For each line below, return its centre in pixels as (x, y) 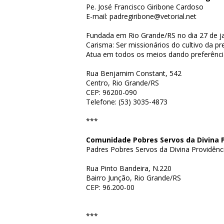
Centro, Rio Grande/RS (122, 83)
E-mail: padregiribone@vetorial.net (141, 16)
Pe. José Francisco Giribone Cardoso (145, 7)
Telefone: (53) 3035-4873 (127, 102)
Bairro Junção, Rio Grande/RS (133, 178)
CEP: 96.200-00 (110, 187)
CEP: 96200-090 (111, 92)
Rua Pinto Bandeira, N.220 (129, 168)
